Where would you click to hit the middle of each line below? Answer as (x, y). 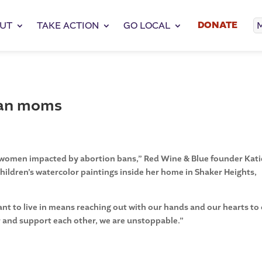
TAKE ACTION (68, 25)
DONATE (218, 25)
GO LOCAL (147, 25)
